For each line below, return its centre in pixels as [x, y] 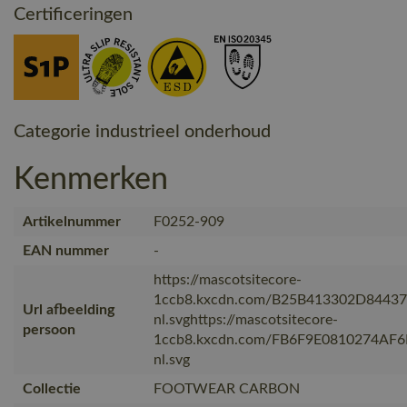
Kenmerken [91, 179]
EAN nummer [66, 250]
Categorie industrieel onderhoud [142, 131]
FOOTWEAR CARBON [227, 388]
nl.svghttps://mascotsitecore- [246, 319]
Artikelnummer [72, 221]
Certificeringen [73, 14]
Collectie [52, 388]
